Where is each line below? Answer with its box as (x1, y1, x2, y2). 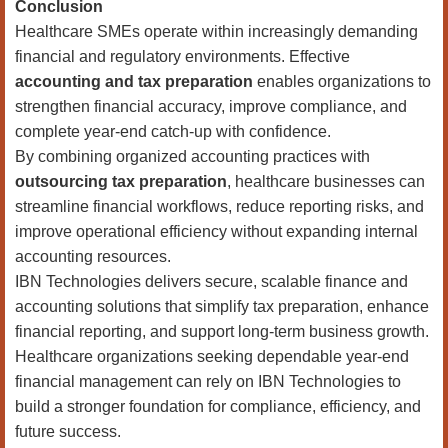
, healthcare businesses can (227, 173, 425, 190)
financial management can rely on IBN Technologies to (15, 373, 401, 390)
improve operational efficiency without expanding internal (15, 223, 418, 240)
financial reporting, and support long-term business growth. (15, 323, 429, 340)
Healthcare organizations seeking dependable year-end (15, 348, 409, 365)
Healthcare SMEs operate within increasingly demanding (15, 23, 418, 40)
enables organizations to (253, 73, 431, 90)
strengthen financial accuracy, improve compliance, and (15, 98, 407, 115)
